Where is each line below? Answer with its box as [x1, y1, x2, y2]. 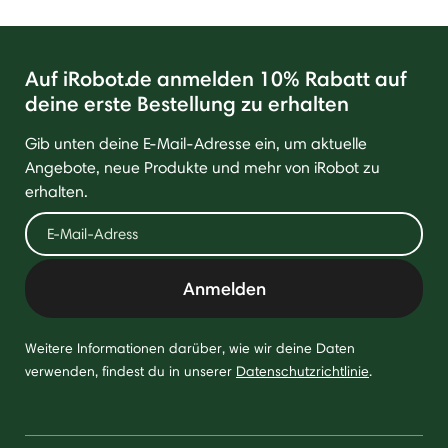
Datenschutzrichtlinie [236, 361, 369, 380]
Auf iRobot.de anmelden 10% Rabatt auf [25, 65, 407, 91]
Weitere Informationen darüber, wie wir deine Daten [25, 338, 355, 357]
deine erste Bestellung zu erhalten [25, 90, 349, 116]
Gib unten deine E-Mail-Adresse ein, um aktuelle [25, 133, 367, 153]
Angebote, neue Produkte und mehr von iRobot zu [25, 157, 380, 177]
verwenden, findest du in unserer [25, 361, 236, 380]
